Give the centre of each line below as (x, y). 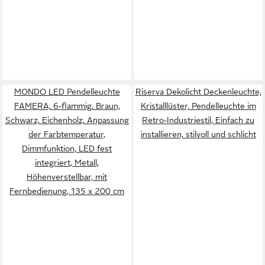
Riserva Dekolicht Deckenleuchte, (198, 92)
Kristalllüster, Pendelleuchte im (198, 106)
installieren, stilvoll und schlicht (198, 134)
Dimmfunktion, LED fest (67, 148)
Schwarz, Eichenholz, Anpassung (67, 120)
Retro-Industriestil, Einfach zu (198, 120)
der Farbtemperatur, (67, 134)
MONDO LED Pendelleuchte (67, 92)
